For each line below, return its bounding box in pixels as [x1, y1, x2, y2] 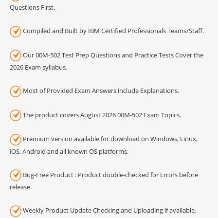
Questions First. [10, 3, 55, 12]
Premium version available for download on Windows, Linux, [21, 134, 198, 144]
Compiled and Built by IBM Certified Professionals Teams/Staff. [21, 26, 204, 36]
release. [10, 182, 32, 192]
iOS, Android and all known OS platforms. [10, 146, 128, 156]
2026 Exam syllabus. [10, 63, 67, 72]
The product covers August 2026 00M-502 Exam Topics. [21, 110, 181, 119]
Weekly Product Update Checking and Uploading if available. [21, 206, 196, 215]
